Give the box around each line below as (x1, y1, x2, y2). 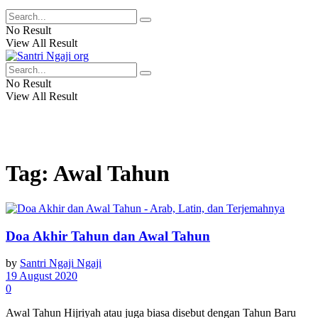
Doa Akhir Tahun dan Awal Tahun (6, 228, 210, 243)
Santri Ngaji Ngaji (20, 257, 102, 270)
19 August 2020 (6, 270, 77, 283)
